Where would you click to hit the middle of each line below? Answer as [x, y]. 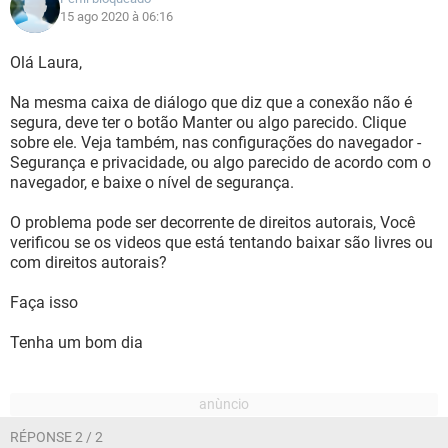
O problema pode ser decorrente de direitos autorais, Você [212, 222]
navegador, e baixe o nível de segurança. [152, 182]
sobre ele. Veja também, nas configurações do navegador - [215, 142]
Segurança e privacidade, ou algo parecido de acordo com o [220, 162]
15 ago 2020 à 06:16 [116, 16]
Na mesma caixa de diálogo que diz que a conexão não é [211, 102]
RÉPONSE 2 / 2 [56, 437]
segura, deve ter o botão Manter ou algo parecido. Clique [208, 122]
